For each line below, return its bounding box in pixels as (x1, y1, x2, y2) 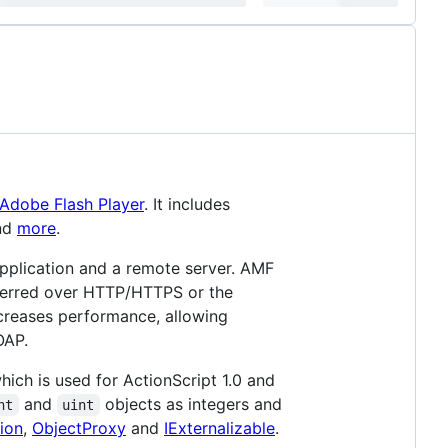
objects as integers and (99, 394, 287, 414)
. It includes (144, 194, 230, 214)
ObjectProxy (32, 418, 126, 438)
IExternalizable (164, 418, 275, 438)
